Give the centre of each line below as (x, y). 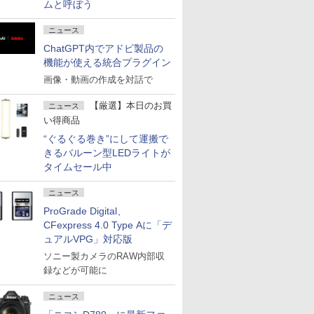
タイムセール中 (78, 167)
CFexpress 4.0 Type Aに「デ (108, 225)
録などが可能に (75, 270)
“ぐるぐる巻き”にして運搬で (106, 139)
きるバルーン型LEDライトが (107, 153)
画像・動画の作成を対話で (98, 80)
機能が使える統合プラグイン (107, 62)
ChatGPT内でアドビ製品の (103, 48)
